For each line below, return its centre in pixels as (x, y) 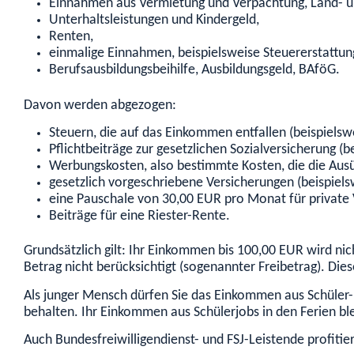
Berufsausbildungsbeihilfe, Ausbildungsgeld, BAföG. (194, 70)
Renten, (71, 37)
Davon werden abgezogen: (100, 105)
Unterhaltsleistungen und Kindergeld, (154, 21)
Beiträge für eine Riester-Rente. (139, 217)
